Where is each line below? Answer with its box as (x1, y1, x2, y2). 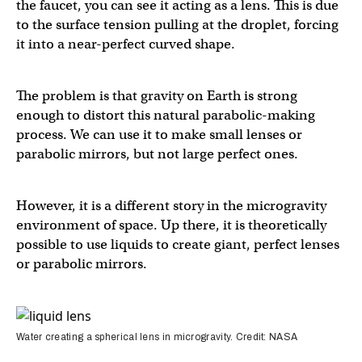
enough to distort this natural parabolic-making (16, 106, 315, 124)
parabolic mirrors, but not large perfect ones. (16, 145, 301, 162)
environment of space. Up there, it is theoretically (16, 216, 326, 234)
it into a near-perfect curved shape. (16, 35, 235, 53)
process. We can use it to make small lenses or (16, 125, 302, 143)
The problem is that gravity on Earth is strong (16, 86, 297, 104)
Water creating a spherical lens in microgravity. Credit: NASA (16, 330, 298, 343)
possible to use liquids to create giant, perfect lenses (16, 235, 339, 253)
